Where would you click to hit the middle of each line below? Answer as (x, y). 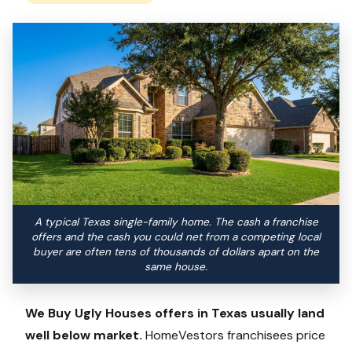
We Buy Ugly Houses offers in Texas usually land (175, 313)
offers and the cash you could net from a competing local (176, 236)
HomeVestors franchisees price (234, 335)
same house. (176, 266)
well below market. (84, 335)
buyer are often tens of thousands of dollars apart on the (176, 251)
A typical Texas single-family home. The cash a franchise (176, 222)
